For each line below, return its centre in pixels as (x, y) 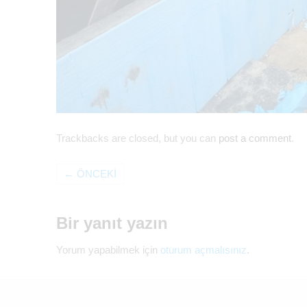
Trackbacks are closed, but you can (137, 139)
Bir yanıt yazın (112, 223)
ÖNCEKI (95, 174)
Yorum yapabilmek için (108, 250)
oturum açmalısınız (204, 250)
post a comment (255, 139)
